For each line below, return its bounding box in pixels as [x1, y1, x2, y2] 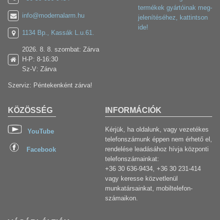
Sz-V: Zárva [22, 65, 56, 73]
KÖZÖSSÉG [8, 106, 53, 115]
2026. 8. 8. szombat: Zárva [22, 46, 99, 54]
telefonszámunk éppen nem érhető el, [105, 135, 212, 143]
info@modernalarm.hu [22, 12, 84, 20]
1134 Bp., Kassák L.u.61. [22, 29, 94, 37]
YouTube [22, 127, 54, 135]
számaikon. [105, 194, 138, 202]
